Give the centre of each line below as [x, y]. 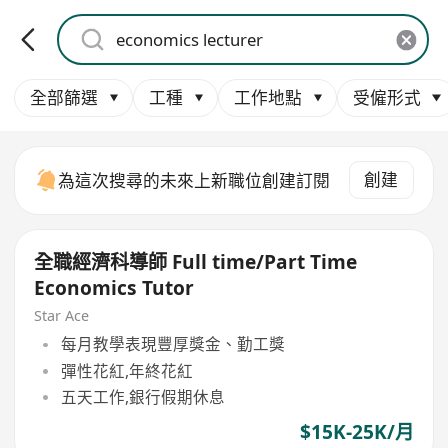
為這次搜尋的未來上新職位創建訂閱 [194, 180]
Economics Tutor [114, 288]
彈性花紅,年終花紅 [126, 370]
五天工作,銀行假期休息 [142, 396]
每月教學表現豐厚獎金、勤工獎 [172, 344]
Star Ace [62, 315]
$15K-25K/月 [356, 432]
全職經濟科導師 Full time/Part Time [196, 262]
